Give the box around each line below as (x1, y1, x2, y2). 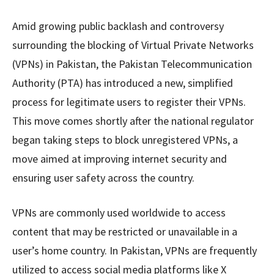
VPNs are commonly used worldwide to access (12, 206, 226, 220)
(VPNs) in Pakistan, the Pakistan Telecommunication (12, 57, 252, 72)
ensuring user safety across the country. (12, 171, 194, 185)
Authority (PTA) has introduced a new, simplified (12, 76, 233, 91)
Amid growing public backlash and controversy (12, 19, 224, 34)
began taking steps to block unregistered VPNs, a (12, 133, 238, 147)
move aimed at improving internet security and (12, 152, 227, 166)
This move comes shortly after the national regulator (12, 114, 254, 128)
